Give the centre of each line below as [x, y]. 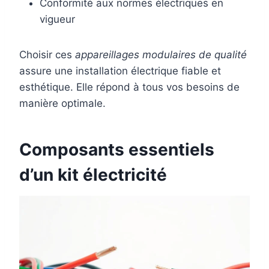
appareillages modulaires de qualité [161, 55]
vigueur [57, 20]
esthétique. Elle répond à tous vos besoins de [129, 87]
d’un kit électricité [93, 175]
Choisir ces [47, 55]
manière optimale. [62, 104]
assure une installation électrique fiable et [120, 71]
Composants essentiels [117, 150]
